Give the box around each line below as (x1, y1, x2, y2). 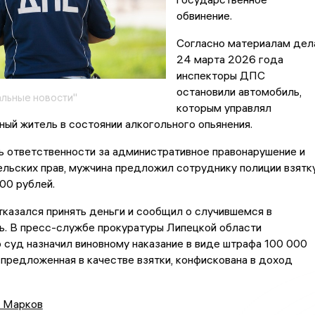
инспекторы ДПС (176, 68, 265, 83)
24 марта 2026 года (176, 52, 283, 67)
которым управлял (176, 101, 271, 115)
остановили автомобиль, (176, 84, 302, 99)
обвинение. (176, 8, 232, 23)
